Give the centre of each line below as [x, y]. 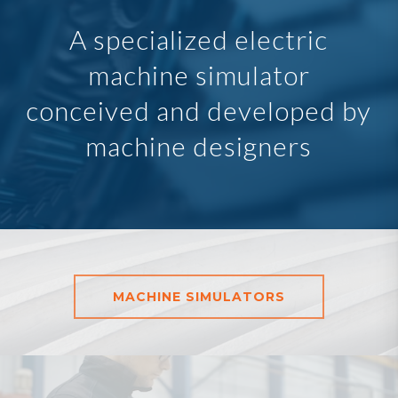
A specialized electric [199, 40]
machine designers [199, 146]
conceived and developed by [199, 111]
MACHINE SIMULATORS [199, 296]
